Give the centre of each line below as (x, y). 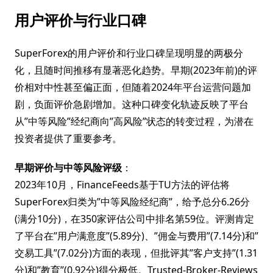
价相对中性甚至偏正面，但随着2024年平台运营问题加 (133, 87)
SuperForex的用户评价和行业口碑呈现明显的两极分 (129, 53)
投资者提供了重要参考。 (68, 138)
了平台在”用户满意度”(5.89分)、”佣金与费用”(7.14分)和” (136, 236)
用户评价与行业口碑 (80, 20)
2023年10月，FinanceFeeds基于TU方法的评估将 (122, 185)
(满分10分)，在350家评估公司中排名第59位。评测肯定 (134, 219)
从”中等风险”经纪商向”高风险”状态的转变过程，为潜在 (134, 121)
